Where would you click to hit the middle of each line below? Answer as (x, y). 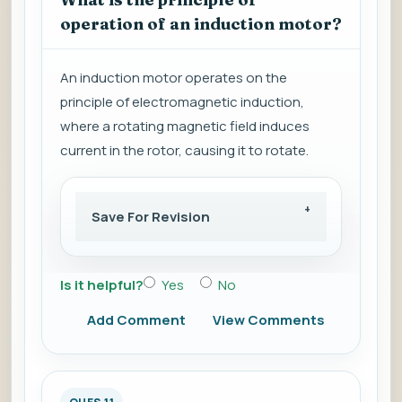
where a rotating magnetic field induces (185, 127)
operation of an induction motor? (201, 24)
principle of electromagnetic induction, (182, 102)
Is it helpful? (102, 285)
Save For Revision (151, 217)
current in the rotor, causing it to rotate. (184, 151)
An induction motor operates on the (174, 78)
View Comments (269, 320)
